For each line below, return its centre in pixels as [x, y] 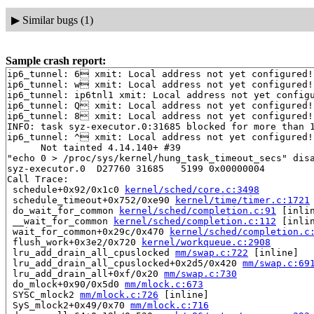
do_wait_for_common [63, 211]
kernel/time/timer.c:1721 [243, 200]
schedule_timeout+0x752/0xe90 [91, 200]
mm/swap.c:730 [200, 274]
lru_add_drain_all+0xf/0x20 [86, 274]
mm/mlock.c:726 [119, 295]
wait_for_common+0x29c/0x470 [88, 232]
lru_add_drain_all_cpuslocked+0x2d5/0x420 [125, 264]
